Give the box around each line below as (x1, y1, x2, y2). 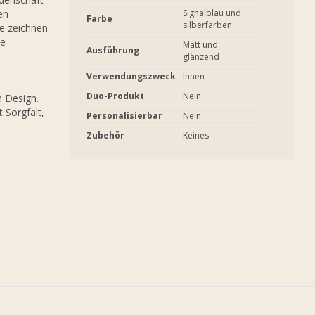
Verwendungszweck (86, 70, 176, 82)
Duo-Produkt (86, 90, 144, 102)
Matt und (183, 39, 218, 51)
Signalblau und (183, 7, 241, 19)
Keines (183, 129, 209, 141)
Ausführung (86, 44, 139, 56)
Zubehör (86, 129, 124, 141)
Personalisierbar (86, 110, 162, 122)
